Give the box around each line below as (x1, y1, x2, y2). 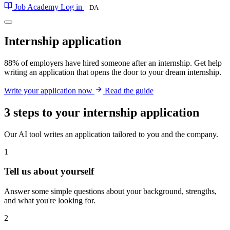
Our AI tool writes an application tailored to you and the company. (4, 129, 218, 139)
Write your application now (4, 86, 94, 95)
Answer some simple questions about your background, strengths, (4, 187, 217, 196)
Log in (61, 3, 84, 11)
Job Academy (12, 3, 61, 11)
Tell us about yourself (4, 166, 94, 177)
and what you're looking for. (4, 196, 95, 205)
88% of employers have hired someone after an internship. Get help (4, 58, 222, 67)
